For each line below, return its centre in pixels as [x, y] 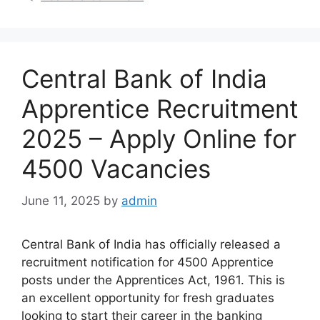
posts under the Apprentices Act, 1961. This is [153, 280]
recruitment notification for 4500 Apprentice [147, 262]
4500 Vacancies [116, 169]
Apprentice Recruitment [160, 109]
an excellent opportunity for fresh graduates [148, 297]
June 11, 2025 [61, 200]
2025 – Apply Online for [159, 139]
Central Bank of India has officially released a [151, 244]
